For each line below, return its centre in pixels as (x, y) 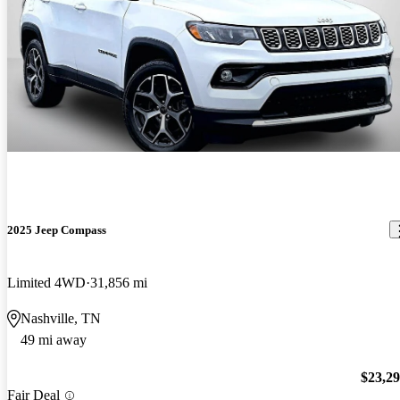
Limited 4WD (46, 282)
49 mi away (54, 339)
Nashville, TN (61, 318)
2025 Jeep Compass (57, 229)
